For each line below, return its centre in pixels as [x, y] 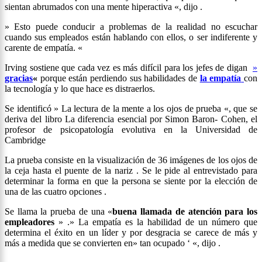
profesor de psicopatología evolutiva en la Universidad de [131, 130]
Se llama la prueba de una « [59, 212]
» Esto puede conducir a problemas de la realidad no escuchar [131, 27]
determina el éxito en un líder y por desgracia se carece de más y [131, 233]
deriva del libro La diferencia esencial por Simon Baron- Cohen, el [131, 119]
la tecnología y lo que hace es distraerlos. [80, 89]
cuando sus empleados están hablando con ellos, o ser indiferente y [131, 37]
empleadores [30, 222]
